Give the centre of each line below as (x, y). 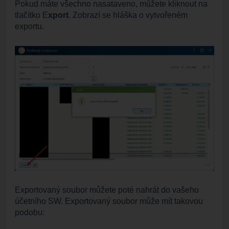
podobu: (31, 213)
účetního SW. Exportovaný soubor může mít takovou (109, 201)
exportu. (30, 27)
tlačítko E (31, 15)
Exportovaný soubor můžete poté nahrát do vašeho (107, 190)
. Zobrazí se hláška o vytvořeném (128, 15)
